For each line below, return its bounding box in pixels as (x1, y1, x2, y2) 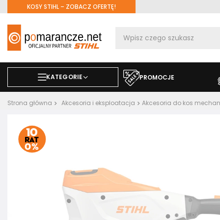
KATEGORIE (46, 73, 83, 81)
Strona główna (7, 99, 52, 107)
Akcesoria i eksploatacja (61, 99, 135, 107)
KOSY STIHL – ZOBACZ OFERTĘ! (27, 2, 116, 11)
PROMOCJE (139, 73, 174, 82)
